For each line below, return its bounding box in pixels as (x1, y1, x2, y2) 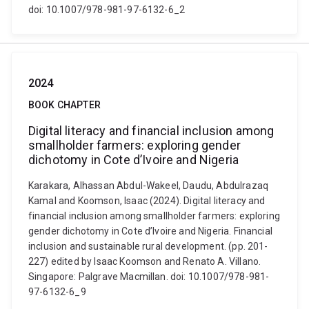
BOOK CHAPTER (28, 99, 101, 110)
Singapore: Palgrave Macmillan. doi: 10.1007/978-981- (28, 271, 270, 282)
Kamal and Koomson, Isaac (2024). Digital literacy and (28, 195, 266, 206)
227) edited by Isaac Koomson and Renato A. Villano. (28, 256, 261, 267)
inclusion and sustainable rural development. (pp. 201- (28, 241, 268, 252)
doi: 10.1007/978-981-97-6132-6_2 (28, 4, 186, 15)
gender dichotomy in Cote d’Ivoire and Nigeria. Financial (28, 226, 272, 237)
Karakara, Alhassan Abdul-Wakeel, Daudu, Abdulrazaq (28, 180, 269, 191)
